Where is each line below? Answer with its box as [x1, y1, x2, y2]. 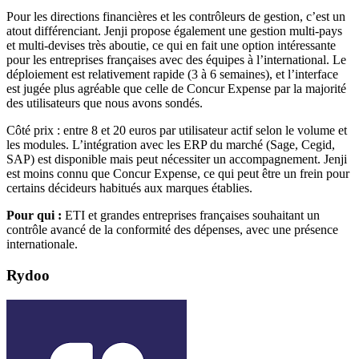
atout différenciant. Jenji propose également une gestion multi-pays [6, 24, 342, 38]
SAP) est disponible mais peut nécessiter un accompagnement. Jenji [6, 152, 347, 167]
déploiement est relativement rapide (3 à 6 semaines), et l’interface [6, 67, 338, 82]
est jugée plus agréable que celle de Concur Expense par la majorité [6, 82, 346, 96]
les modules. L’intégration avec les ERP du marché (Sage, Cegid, [6, 138, 335, 152]
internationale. [6, 237, 78, 252]
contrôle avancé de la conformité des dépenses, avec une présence [6, 223, 338, 237]
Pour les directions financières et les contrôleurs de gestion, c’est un [6, 10, 345, 24]
